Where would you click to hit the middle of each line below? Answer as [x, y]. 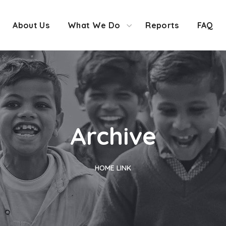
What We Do [94, 25]
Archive [113, 136]
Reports [162, 25]
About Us [31, 25]
